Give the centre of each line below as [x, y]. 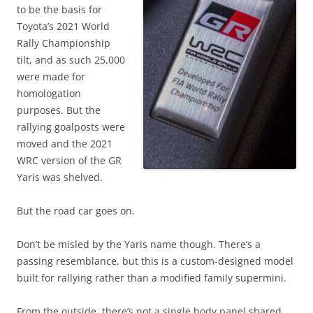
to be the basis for [59, 9]
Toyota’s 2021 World [63, 26]
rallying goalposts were [71, 126]
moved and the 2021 [65, 143]
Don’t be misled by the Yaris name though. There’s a [139, 244]
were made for [51, 76]
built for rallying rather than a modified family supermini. [152, 277]
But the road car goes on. [76, 210]
